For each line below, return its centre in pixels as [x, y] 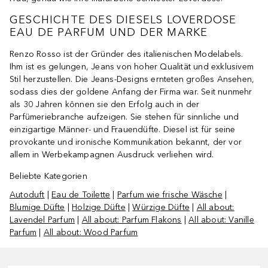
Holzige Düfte [99, 208]
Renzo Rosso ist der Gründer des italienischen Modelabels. [127, 54]
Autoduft [27, 195]
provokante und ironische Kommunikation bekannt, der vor [126, 142]
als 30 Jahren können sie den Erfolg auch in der [105, 105]
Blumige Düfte [37, 208]
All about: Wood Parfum [91, 233]
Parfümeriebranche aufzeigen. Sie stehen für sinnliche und [124, 117]
